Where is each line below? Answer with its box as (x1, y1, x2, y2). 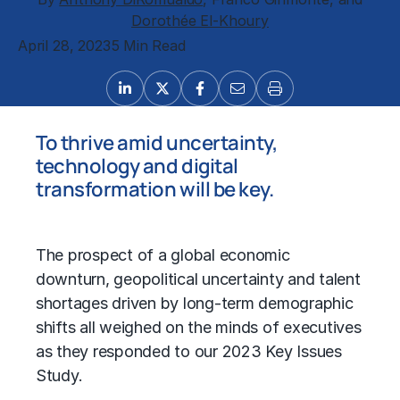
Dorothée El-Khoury (131, 12, 269, 29)
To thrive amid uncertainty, (36, 129, 278, 156)
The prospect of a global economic (36, 246, 290, 265)
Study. (36, 366, 83, 386)
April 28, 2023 (18, 37, 111, 54)
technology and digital (36, 152, 238, 179)
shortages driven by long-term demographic (36, 294, 354, 313)
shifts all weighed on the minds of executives (36, 318, 362, 337)
